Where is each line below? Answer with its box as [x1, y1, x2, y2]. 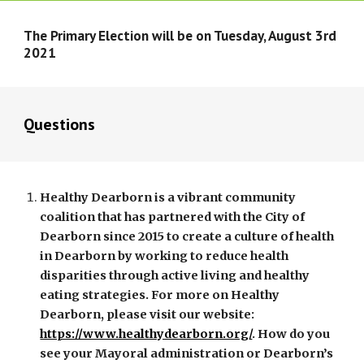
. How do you [252, 327, 331, 341]
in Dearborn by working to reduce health [40, 249, 289, 263]
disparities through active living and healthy [40, 268, 310, 283]
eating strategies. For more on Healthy [40, 288, 280, 302]
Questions [24, 114, 96, 135]
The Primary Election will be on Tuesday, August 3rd [24, 26, 337, 45]
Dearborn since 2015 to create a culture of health [40, 229, 335, 244]
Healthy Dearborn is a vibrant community [40, 190, 297, 205]
